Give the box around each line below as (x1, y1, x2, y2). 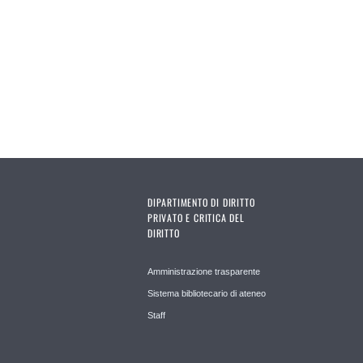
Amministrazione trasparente (147, 267, 260, 277)
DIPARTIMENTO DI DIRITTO (147, 195, 255, 210)
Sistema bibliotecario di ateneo (147, 288, 266, 299)
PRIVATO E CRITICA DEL (147, 211, 245, 225)
